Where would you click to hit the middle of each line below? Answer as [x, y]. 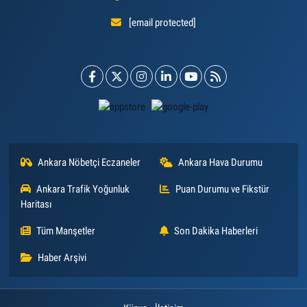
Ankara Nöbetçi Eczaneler [89, 162]
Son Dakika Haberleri [216, 231]
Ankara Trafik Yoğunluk [83, 189]
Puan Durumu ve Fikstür [222, 189]
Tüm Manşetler [66, 231]
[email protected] [163, 22]
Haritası [36, 204]
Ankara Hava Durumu [220, 162]
